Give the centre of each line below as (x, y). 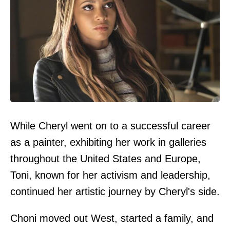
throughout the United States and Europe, (106, 159)
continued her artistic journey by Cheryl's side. (115, 192)
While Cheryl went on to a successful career (110, 126)
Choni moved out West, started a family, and (112, 218)
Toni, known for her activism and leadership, (110, 175)
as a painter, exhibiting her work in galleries (108, 142)
